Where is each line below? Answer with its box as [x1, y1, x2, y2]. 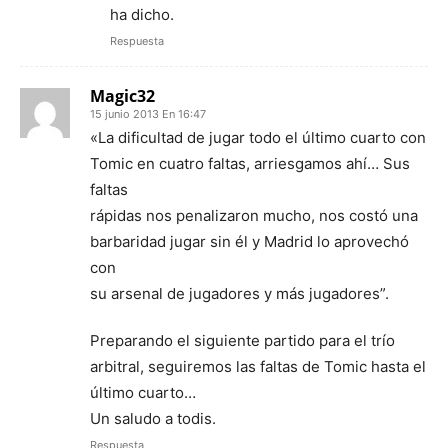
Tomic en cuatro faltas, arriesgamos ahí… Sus [90, 154, 410, 173]
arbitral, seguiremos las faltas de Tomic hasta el [90, 357, 426, 376]
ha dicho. [110, 5, 174, 24]
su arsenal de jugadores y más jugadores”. [90, 284, 389, 303]
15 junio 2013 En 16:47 [90, 107, 206, 121]
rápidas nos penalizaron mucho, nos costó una [90, 206, 418, 225]
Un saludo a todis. [90, 409, 216, 428]
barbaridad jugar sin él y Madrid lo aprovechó [90, 232, 409, 251]
